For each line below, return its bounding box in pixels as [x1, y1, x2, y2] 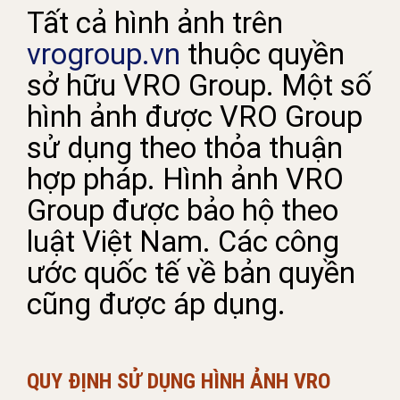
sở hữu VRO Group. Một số [27, 68, 371, 103]
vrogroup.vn [27, 37, 180, 71]
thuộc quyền [180, 37, 345, 71]
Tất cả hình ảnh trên [27, 5, 283, 40]
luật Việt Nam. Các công [27, 224, 339, 259]
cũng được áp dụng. [27, 287, 286, 321]
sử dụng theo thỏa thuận [27, 130, 343, 165]
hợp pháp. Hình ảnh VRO [27, 162, 344, 196]
